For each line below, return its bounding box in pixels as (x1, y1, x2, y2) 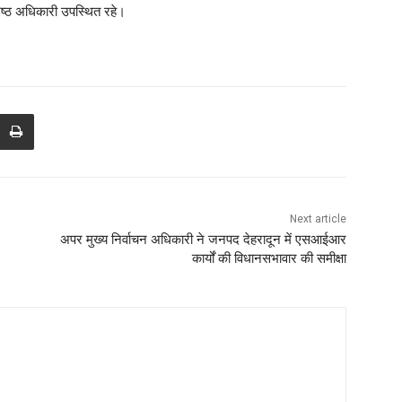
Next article (289, 213, 346, 226)
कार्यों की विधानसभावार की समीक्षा (191, 250, 346, 267)
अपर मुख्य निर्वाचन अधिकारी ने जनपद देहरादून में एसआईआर (59, 232, 346, 249)
